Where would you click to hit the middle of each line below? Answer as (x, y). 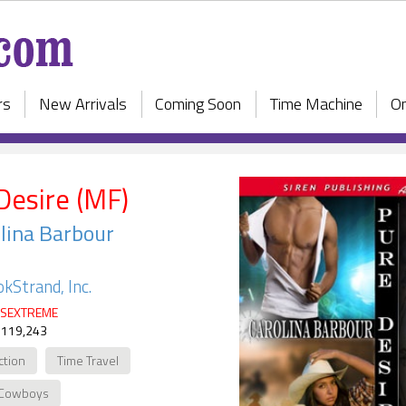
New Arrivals (82, 103)
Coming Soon (198, 103)
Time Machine (316, 103)
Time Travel (88, 360)
